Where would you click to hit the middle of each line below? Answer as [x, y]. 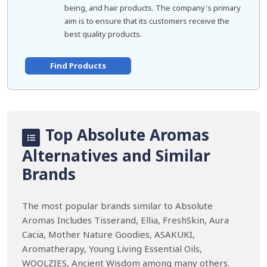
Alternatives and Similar [116, 156]
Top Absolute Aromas [125, 135]
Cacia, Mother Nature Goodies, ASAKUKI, [108, 234]
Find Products [78, 66]
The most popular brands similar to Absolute [117, 206]
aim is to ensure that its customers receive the [147, 21]
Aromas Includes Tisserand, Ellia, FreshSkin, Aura [125, 220]
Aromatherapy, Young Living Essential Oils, [112, 249]
